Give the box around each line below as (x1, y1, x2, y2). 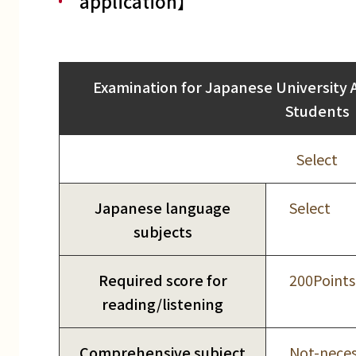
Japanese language (95, 197, 230, 219)
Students (284, 100, 350, 122)
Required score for (98, 269, 227, 291)
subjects (133, 221, 192, 242)
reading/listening (102, 293, 223, 315)
